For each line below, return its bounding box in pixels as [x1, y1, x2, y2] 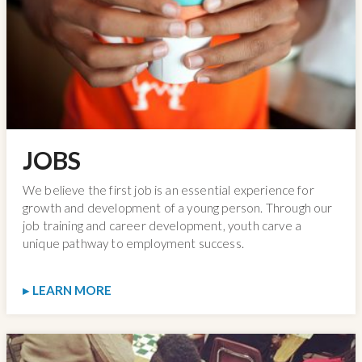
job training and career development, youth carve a [23, 217, 302, 233]
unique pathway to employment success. [23, 235, 244, 250]
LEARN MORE [32, 282, 112, 297]
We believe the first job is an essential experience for [23, 182, 314, 197]
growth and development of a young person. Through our [23, 200, 333, 215]
